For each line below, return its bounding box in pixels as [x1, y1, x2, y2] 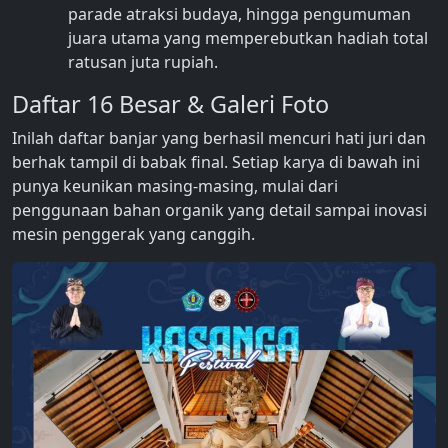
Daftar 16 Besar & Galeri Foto [12, 88, 329, 121]
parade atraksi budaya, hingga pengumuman [68, 3, 411, 26]
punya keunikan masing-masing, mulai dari [12, 175, 338, 198]
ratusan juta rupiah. [68, 51, 218, 74]
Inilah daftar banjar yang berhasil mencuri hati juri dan [12, 127, 426, 150]
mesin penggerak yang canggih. [12, 223, 255, 246]
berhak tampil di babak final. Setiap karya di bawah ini [12, 151, 420, 174]
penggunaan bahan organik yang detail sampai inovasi [12, 199, 427, 222]
